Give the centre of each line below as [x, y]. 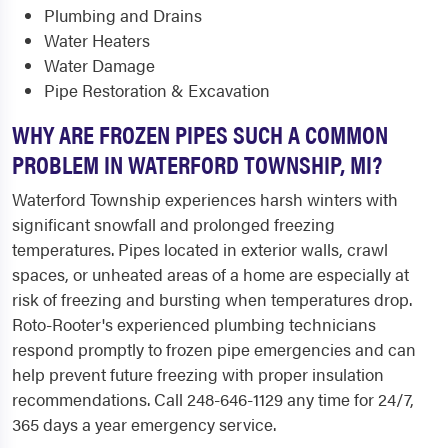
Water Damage [99, 65]
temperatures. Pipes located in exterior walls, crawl [200, 249]
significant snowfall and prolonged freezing [173, 224]
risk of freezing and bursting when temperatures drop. [212, 299]
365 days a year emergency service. [144, 424]
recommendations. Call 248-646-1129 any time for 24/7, [213, 399]
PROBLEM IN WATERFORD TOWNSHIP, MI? [197, 163]
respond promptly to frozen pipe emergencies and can [214, 349]
